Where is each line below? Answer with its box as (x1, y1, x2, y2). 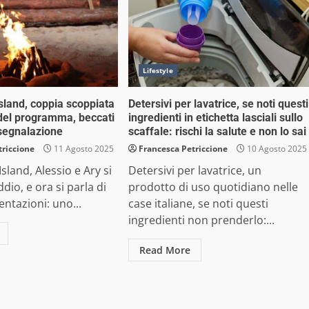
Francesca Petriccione (138, 143, 228, 154)
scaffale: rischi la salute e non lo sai (128, 125, 306, 138)
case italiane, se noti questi (128, 196, 268, 211)
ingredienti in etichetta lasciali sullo (128, 111, 303, 124)
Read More (139, 243, 190, 257)
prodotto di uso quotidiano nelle (128, 179, 298, 195)
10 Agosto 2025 (244, 143, 307, 154)
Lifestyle (142, 66, 173, 75)
